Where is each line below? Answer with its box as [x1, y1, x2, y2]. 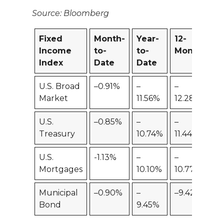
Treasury [39, 129, 75, 139]
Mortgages [39, 164, 82, 174]
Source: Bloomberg [32, 8, 109, 18]
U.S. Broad [39, 81, 80, 91]
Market [39, 93, 68, 103]
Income [39, 46, 71, 56]
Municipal [39, 188, 78, 198]
